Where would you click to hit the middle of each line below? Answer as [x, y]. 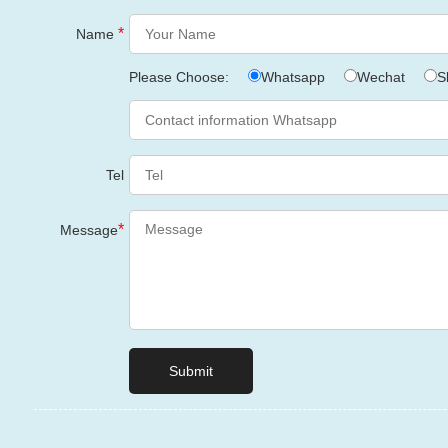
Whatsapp [292, 77]
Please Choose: [180, 77]
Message [88, 230]
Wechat [380, 77]
